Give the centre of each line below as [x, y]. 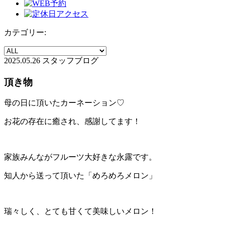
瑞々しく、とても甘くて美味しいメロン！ [80, 211]
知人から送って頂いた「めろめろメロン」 [80, 176]
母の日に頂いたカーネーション [60, 103]
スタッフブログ [70, 61]
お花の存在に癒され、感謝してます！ [72, 122]
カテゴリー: [25, 33]
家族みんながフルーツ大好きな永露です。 [80, 157]
